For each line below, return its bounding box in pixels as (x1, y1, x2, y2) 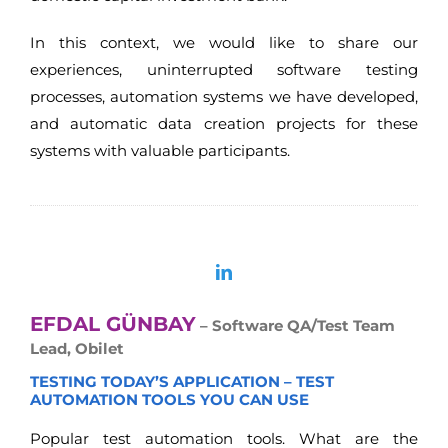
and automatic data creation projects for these (30, 113, 418, 133)
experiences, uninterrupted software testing (30, 59, 418, 79)
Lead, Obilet (30, 339, 124, 359)
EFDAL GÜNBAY (30, 312, 196, 337)
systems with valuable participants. (30, 140, 290, 160)
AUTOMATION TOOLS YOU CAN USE (30, 389, 309, 409)
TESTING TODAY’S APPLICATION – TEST (30, 371, 334, 391)
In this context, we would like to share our (30, 32, 418, 52)
